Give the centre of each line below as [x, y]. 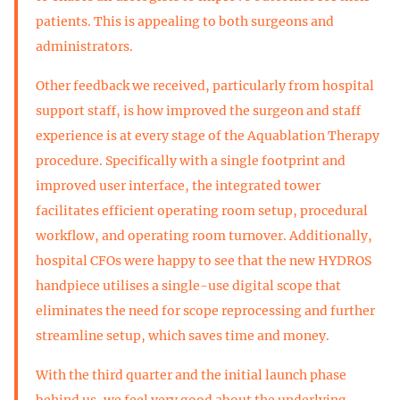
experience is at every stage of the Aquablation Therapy [208, 135]
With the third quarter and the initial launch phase [191, 375]
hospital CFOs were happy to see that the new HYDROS [204, 260]
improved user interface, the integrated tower [178, 185]
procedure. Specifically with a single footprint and [191, 160]
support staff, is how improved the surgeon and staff [198, 110]
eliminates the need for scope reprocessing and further [205, 310]
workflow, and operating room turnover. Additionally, [204, 235]
